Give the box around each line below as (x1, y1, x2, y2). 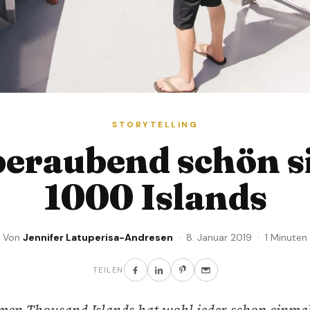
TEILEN (92, 265, 124, 275)
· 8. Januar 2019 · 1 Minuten (173, 231, 307, 244)
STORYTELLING (112, 119, 198, 131)
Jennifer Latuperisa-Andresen (23, 231, 173, 244)
